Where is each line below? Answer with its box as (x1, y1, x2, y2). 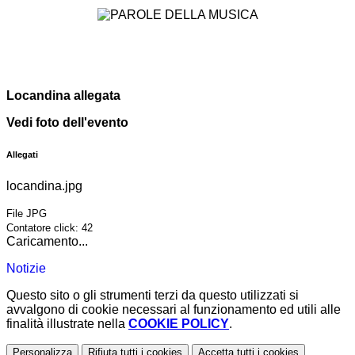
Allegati (6, 150, 38, 160)
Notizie (6, 261, 46, 276)
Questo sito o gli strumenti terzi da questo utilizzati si (6, 288, 299, 303)
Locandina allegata (6, 89, 120, 103)
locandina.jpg (6, 179, 82, 193)
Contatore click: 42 (6, 222, 93, 235)
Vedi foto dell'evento (6, 116, 128, 130)
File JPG (6, 208, 47, 220)
